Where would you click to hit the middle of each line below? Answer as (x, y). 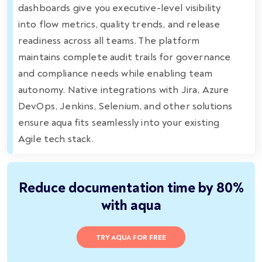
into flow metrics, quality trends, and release (119, 24)
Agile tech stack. (56, 139)
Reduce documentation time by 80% (131, 188)
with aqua (131, 205)
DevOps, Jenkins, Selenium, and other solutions (125, 106)
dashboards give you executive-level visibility (120, 8)
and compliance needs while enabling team (116, 73)
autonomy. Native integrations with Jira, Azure (124, 89)
